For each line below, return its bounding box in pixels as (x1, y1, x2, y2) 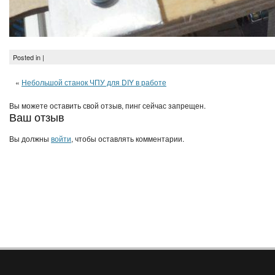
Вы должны (9, 133, 51, 144)
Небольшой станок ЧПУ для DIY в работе (21, 77, 166, 87)
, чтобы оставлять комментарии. (71, 133, 184, 144)
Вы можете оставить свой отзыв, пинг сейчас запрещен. (9, 100, 206, 110)
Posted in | (13, 52, 44, 62)
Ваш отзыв (9, 109, 64, 125)
